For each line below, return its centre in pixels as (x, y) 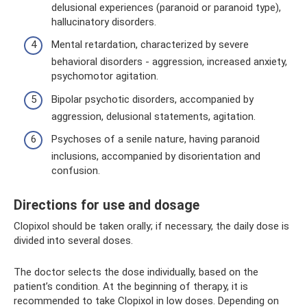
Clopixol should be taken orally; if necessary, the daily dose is (151, 226)
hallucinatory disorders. (104, 22)
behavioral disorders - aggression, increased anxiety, (169, 62)
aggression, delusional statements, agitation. (153, 116)
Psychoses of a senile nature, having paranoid (156, 139)
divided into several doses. (73, 241)
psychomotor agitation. (105, 76)
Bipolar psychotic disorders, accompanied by (152, 99)
